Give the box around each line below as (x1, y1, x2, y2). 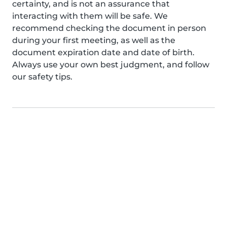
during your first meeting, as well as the (12, 35, 175, 45)
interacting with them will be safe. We (12, 11, 168, 21)
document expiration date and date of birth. (12, 48, 195, 57)
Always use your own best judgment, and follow (12, 60, 209, 69)
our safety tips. (12, 72, 72, 82)
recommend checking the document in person (12, 23, 206, 33)
